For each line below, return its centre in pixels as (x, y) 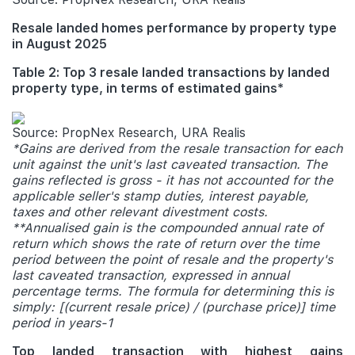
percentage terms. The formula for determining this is (173, 291)
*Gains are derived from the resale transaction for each (177, 149)
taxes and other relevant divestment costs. (140, 212)
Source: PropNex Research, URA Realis (129, 133)
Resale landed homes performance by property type (174, 28)
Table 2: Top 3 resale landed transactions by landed (171, 73)
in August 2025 (59, 44)
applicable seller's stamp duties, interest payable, (160, 196)
